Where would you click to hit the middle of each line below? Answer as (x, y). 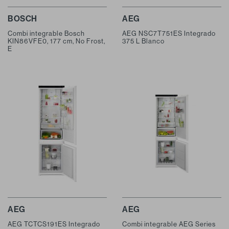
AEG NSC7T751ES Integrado (169, 33)
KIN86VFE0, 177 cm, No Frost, (56, 41)
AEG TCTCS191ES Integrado (54, 224)
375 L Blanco (143, 41)
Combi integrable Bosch (46, 33)
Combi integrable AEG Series (169, 224)
